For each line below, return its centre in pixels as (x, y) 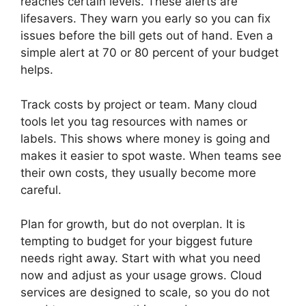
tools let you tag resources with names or (134, 121)
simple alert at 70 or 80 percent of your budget (150, 53)
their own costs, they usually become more (138, 172)
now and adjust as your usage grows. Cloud (141, 275)
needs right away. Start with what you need (141, 258)
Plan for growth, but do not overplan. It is (133, 224)
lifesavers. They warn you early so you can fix (145, 18)
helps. (37, 70)
